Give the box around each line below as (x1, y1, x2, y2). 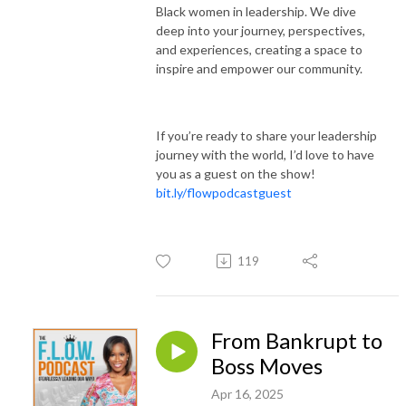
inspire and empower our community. (156, 60, 362, 76)
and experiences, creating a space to (156, 41, 362, 57)
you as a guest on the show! (156, 165, 315, 181)
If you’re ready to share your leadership (156, 127, 377, 143)
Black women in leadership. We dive (156, 3, 356, 19)
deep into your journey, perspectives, (156, 22, 365, 38)
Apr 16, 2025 (211, 385, 284, 401)
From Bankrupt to (211, 326, 382, 353)
